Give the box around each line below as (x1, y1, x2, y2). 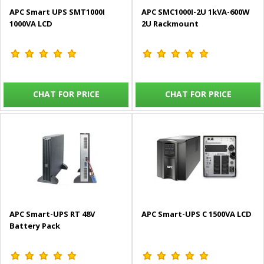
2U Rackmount (141, 18, 199, 29)
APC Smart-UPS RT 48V (9, 209, 95, 220)
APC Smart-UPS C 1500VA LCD (141, 209, 252, 220)
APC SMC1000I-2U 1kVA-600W (141, 6, 250, 18)
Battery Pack (9, 220, 60, 232)
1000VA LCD (9, 18, 52, 29)
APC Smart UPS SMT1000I (9, 6, 105, 18)
